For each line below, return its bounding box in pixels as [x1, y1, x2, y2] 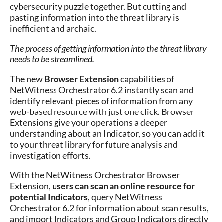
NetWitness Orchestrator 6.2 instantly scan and [10, 84, 194, 95]
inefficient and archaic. [10, 23, 96, 34]
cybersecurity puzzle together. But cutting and [10, 1, 186, 12]
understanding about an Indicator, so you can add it [10, 128, 205, 139]
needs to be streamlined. [10, 54, 94, 64]
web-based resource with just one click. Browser [10, 106, 194, 117]
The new [10, 73, 44, 84]
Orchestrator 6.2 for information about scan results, [10, 202, 209, 213]
